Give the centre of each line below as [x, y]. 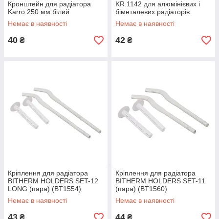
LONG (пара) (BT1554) [44, 189]
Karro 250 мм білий [39, 12]
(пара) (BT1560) [141, 189]
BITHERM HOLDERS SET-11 [160, 181]
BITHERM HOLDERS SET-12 [53, 181]
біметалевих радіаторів [153, 12]
